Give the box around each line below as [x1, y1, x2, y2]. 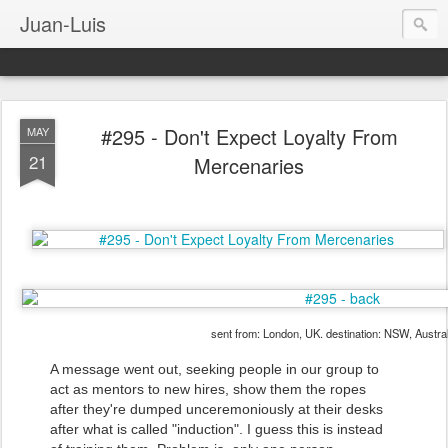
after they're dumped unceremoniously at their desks [50, 401, 383, 417]
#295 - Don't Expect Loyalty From [100, 122, 398, 151]
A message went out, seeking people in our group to [50, 361, 379, 377]
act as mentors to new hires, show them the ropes [50, 381, 366, 397]
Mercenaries [194, 151, 304, 180]
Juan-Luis [20, 9, 106, 38]
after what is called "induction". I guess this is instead [50, 421, 383, 437]
